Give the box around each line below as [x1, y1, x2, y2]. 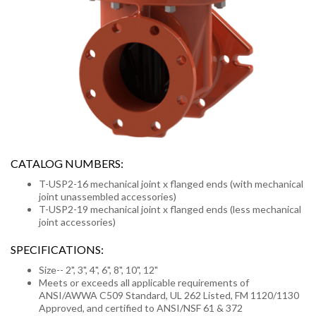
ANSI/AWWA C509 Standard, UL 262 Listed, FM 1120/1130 [39, 289, 299, 301]
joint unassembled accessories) [39, 190, 176, 202]
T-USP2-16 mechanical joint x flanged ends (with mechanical [39, 178, 303, 190]
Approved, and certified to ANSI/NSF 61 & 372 [39, 302, 243, 314]
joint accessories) [39, 216, 116, 228]
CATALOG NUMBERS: [11, 157, 123, 170]
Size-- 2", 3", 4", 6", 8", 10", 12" [39, 264, 158, 276]
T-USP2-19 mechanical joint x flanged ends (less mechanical [39, 203, 301, 215]
